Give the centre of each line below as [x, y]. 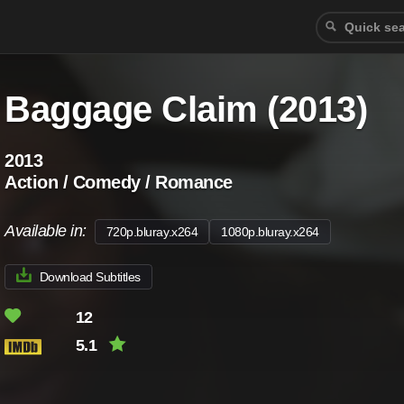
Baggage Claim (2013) [186, 109]
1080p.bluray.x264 [270, 232]
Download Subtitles [90, 277]
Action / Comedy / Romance [119, 182]
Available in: [50, 231]
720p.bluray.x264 [152, 232]
